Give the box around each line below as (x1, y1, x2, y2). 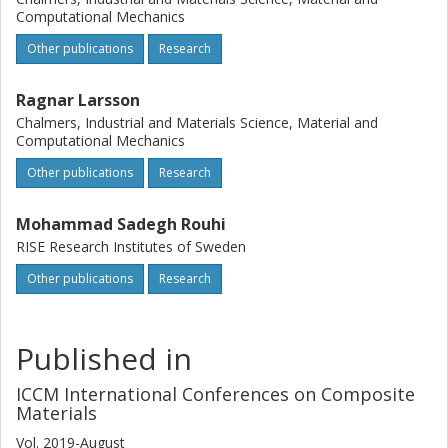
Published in (16, 338, 192, 379)
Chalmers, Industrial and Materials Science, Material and (16, 113, 378, 132)
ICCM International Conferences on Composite (16, 382, 415, 406)
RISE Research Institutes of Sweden (16, 237, 246, 256)
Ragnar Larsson (16, 89, 140, 111)
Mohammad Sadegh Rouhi (16, 213, 226, 235)
